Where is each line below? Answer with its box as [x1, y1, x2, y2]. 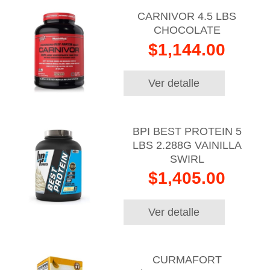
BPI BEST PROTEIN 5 [132, 125, 242, 137]
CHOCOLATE [153, 24, 221, 37]
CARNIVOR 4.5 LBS [137, 10, 237, 23]
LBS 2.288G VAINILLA [132, 139, 242, 151]
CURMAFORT [152, 254, 222, 266]
